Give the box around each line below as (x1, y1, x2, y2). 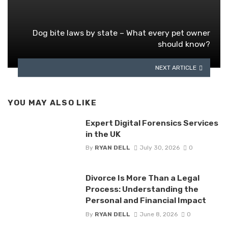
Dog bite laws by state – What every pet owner (33, 28, 210, 38)
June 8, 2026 (139, 210, 178, 218)
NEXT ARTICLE (155, 64, 197, 71)
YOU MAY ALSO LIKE (8, 98, 97, 108)
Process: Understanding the (85, 184, 198, 194)
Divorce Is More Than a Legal (85, 173, 199, 183)
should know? (158, 39, 210, 49)
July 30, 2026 (139, 144, 180, 152)
